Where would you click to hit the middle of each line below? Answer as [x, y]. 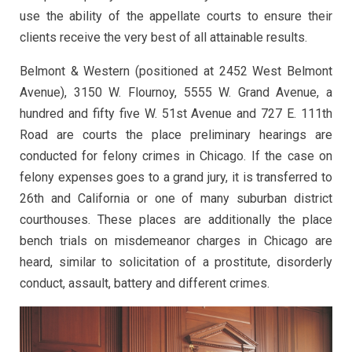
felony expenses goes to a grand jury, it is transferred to [176, 177]
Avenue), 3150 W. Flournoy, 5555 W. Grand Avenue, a [176, 92]
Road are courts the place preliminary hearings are [176, 134]
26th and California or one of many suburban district [176, 198]
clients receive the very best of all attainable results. [163, 37]
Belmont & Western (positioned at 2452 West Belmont [176, 71]
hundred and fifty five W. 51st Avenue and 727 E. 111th [176, 113]
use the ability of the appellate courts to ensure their [176, 16]
